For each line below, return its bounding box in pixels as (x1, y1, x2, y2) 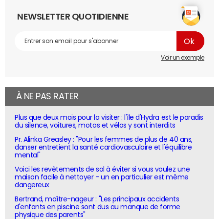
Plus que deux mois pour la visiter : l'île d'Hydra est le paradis (15, 113, 203, 121)
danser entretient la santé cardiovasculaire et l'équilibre (15, 143, 192, 151)
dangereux (15, 181, 49, 188)
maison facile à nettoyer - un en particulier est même (15, 174, 189, 180)
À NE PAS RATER (16, 91, 79, 101)
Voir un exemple (161, 55, 204, 61)
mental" (15, 151, 41, 158)
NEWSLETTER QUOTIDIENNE (17, 12, 129, 21)
